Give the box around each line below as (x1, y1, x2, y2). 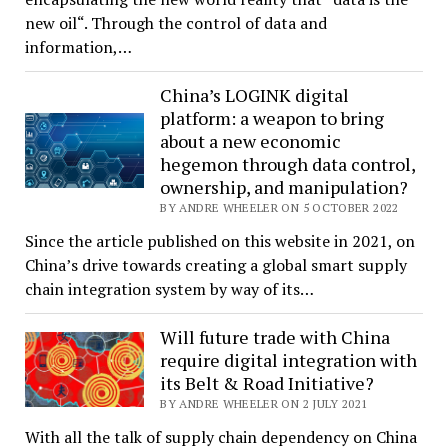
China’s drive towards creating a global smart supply (24, 253, 407, 276)
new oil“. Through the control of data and (24, 11, 327, 34)
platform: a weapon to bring (160, 105, 385, 130)
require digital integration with (160, 347, 418, 372)
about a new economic (160, 128, 342, 153)
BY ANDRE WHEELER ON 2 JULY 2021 (160, 395, 368, 411)
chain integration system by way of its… (24, 277, 314, 300)
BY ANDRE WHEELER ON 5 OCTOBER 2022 (160, 199, 399, 215)
